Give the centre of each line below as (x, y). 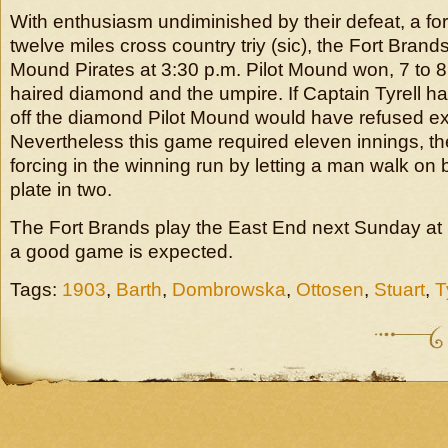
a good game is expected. (121, 251)
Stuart (399, 289)
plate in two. (61, 189)
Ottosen (330, 289)
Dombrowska (229, 289)
